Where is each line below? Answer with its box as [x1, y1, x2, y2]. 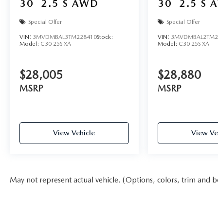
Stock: [97, 33, 113, 40]
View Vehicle [53, 128, 95, 137]
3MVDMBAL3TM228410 [33, 33, 97, 40]
